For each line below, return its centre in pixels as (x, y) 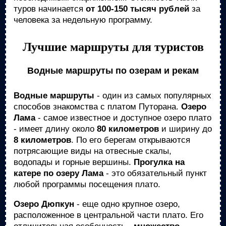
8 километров (42, 140)
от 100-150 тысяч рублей (137, 9)
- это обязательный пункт (155, 173)
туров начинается (50, 9)
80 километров (128, 129)
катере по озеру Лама (59, 173)
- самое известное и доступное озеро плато (123, 118)
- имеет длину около (55, 129)
